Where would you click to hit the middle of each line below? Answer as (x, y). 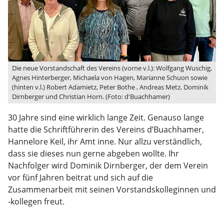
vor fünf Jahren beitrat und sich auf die (80, 178)
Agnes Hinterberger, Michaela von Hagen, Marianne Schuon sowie (110, 78)
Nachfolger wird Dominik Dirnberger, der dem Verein (108, 166)
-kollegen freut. (36, 202)
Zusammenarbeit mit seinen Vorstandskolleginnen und (112, 190)
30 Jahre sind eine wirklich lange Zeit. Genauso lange (106, 118)
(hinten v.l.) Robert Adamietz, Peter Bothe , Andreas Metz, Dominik (110, 87)
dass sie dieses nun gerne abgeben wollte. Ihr (93, 154)
